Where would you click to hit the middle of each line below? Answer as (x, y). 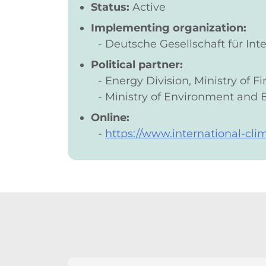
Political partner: (137, 64)
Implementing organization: (169, 28)
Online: (110, 117)
